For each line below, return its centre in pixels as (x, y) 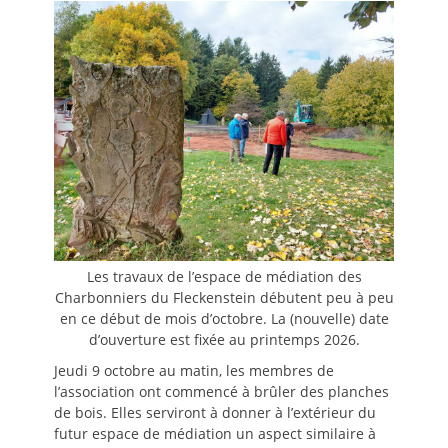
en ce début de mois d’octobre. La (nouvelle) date (224, 318)
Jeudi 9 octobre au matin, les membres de (194, 370)
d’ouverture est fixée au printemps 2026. (224, 339)
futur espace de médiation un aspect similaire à (215, 433)
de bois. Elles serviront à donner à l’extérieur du (215, 412)
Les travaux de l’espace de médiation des (224, 276)
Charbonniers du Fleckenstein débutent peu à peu (224, 297)
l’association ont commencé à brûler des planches (221, 391)
